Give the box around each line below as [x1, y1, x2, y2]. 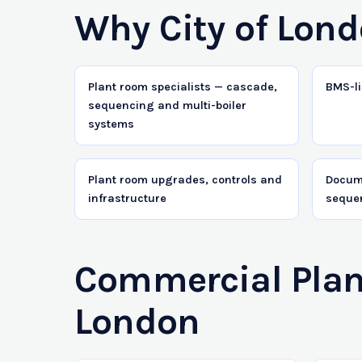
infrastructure [88, 191, 166, 205]
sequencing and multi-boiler [88, 98, 246, 112]
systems [88, 116, 134, 131]
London [74, 299, 200, 343]
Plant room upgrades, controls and [88, 172, 282, 187]
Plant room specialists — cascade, [88, 79, 277, 94]
